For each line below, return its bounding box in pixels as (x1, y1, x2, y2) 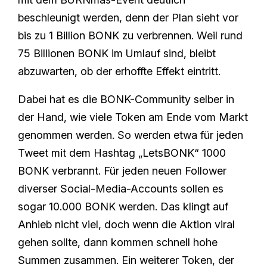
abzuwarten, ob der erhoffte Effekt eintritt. (18, 64, 221, 77)
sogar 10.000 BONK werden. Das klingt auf (18, 200, 228, 213)
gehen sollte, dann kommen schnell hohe (18, 235, 218, 249)
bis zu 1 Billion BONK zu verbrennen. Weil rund (18, 29, 243, 42)
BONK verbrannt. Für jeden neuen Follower (18, 164, 226, 177)
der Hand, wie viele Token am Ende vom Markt (18, 110, 248, 123)
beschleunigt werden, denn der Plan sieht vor (18, 11, 238, 24)
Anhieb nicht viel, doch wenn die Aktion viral (18, 218, 235, 231)
